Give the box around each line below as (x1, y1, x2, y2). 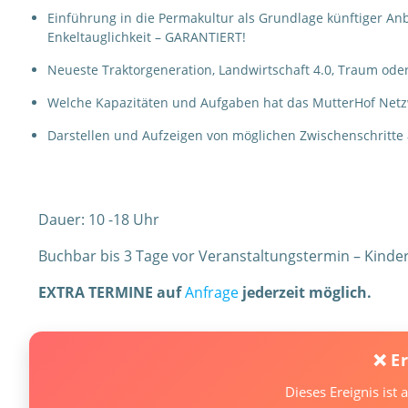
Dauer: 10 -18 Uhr (38, 209, 159, 229)
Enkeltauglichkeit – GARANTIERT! (47, 28, 246, 46)
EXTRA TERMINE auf (38, 282, 185, 302)
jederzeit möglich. (239, 282, 372, 302)
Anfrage (185, 282, 239, 302)
